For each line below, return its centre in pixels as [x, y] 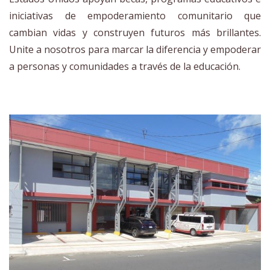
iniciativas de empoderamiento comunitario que [135, 16]
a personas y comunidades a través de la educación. [125, 66]
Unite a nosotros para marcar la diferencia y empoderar [135, 49]
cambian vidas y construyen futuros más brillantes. [135, 33]
